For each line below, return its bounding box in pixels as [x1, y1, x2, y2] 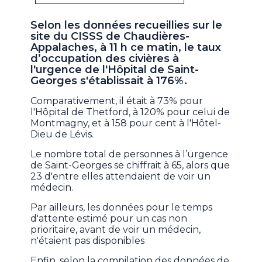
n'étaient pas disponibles [30, 235, 145, 247]
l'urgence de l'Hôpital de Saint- [30, 63, 199, 77]
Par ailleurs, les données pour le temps [30, 202, 213, 213]
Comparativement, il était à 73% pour [30, 95, 204, 107]
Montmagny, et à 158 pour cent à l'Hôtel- [30, 118, 222, 129]
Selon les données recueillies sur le [30, 19, 223, 32]
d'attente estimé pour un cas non [30, 213, 188, 225]
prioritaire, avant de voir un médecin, [30, 224, 201, 236]
